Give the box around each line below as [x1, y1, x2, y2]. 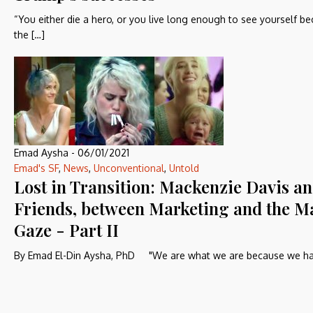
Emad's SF [14, 162, 59, 174]
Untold [169, 162, 199, 174]
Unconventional [94, 162, 164, 174]
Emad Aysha [14, 147, 68, 159]
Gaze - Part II [14, 219, 119, 241]
